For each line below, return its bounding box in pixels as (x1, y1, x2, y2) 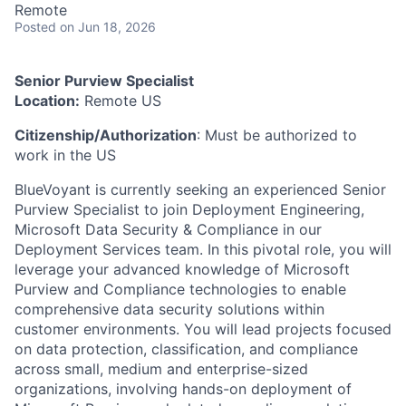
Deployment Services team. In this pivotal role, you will (14, 240, 391, 258)
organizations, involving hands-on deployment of (14, 380, 352, 398)
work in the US (14, 146, 116, 164)
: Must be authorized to (197, 126, 357, 144)
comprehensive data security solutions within (14, 300, 324, 318)
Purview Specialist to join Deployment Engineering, (14, 200, 364, 218)
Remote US (80, 92, 161, 110)
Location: (14, 92, 80, 110)
